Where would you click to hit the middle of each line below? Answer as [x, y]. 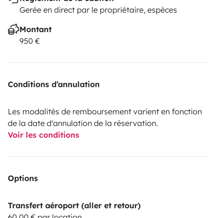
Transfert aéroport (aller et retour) [74, 206]
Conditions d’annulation [54, 84]
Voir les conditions [44, 135]
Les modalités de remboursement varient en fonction [105, 112]
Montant [36, 29]
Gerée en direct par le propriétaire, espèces [98, 10]
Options [23, 178]
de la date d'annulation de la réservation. [83, 123]
